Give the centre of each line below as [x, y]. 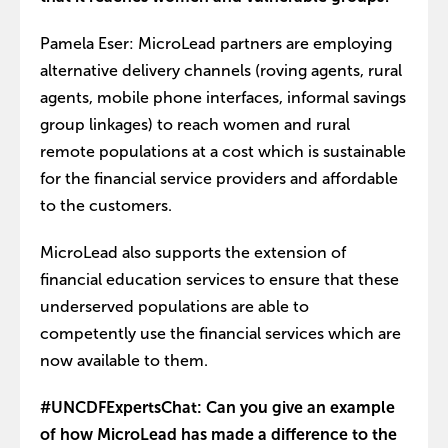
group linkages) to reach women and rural [195, 124]
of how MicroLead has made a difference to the [218, 434]
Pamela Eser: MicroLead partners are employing [216, 43]
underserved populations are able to [174, 306]
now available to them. [124, 360]
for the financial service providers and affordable [219, 178]
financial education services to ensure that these [219, 279]
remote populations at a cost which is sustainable [223, 151]
